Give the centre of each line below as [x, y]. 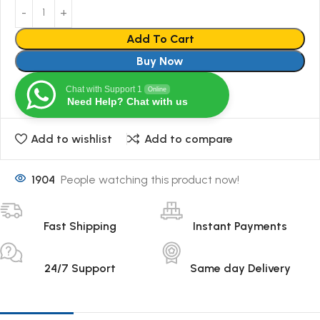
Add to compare [188, 139]
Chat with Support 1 [104, 89]
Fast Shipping [80, 226]
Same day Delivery [240, 269]
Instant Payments [240, 226]
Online [157, 89]
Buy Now [160, 61]
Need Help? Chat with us [127, 101]
